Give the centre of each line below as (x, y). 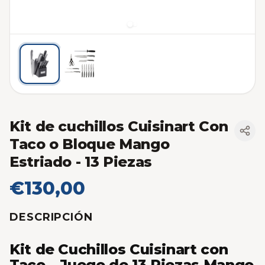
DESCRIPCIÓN (51, 217)
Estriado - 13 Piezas (81, 161)
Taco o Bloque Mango (90, 144)
